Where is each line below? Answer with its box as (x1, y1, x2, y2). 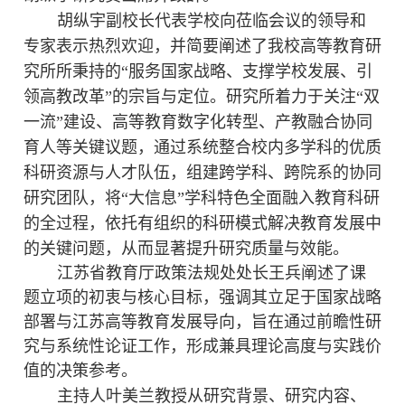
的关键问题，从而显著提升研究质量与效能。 (24, 240, 349, 258)
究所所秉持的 (24, 62, 121, 80)
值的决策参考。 (24, 362, 137, 380)
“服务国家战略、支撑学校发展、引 (121, 62, 372, 80)
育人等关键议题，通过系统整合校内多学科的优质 (24, 138, 381, 156)
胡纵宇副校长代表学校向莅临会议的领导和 (57, 12, 366, 30)
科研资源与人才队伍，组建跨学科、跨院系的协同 (24, 164, 381, 182)
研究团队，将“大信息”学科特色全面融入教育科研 (24, 189, 380, 207)
